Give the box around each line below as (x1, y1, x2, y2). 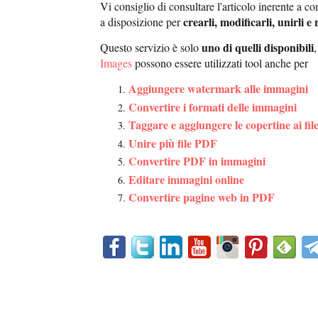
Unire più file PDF (128, 134, 217, 151)
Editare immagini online (128, 170, 244, 187)
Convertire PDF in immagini (128, 153, 265, 170)
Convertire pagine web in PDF (128, 189, 275, 206)
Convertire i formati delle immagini (128, 98, 297, 115)
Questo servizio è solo (100, 40, 202, 55)
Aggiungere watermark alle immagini (128, 80, 308, 97)
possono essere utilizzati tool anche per (132, 55, 308, 71)
